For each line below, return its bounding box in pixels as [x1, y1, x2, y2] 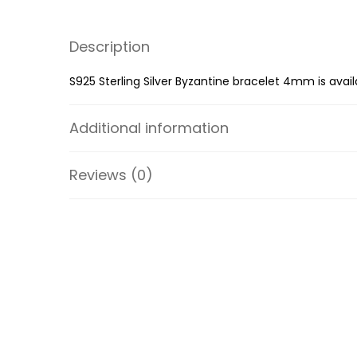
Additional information [69, 118, 229, 138]
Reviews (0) [69, 165, 153, 185]
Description [69, 37, 150, 57]
